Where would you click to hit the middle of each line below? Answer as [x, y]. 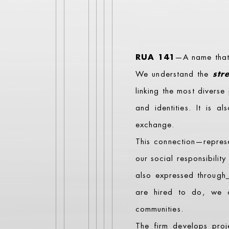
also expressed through [181, 176]
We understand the [174, 74]
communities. [159, 209]
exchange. [155, 125]
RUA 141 [155, 58]
